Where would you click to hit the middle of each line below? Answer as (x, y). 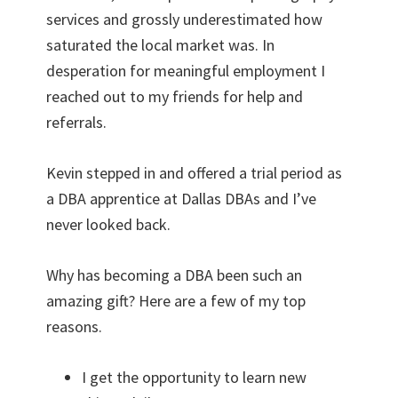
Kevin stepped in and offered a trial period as (195, 172)
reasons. (75, 326)
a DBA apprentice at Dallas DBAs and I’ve (182, 198)
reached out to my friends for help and (175, 96)
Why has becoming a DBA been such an (175, 275)
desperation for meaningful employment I (186, 70)
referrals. (77, 122)
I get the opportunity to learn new (195, 377)
